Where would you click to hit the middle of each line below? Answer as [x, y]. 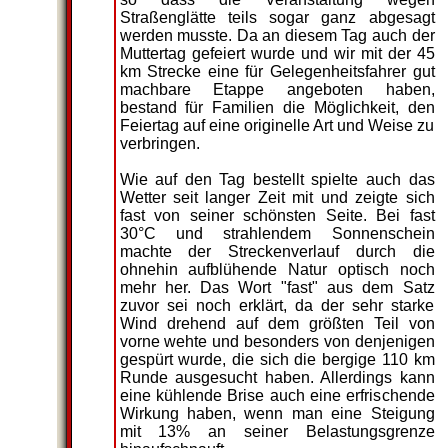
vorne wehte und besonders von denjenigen [277, 341]
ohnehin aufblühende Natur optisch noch [277, 269]
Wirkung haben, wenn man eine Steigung [277, 413]
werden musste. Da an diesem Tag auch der [277, 35]
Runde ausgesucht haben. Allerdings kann [277, 377]
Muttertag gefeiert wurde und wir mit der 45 [277, 53]
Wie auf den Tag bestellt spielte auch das [277, 179]
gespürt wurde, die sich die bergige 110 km [277, 359]
